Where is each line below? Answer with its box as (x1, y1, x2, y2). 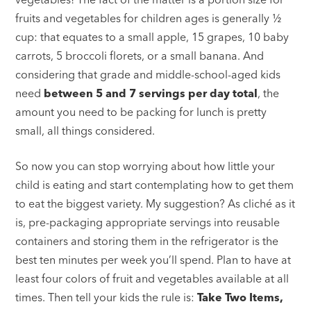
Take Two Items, (197, 289, 284, 304)
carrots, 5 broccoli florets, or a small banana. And (15, 48, 264, 62)
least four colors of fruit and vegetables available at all (15, 271, 289, 285)
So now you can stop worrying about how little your (15, 158, 276, 173)
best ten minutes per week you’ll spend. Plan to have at (15, 252, 292, 267)
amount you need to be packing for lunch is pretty (15, 104, 267, 119)
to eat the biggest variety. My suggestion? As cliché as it (15, 196, 296, 210)
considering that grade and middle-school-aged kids (15, 67, 281, 81)
